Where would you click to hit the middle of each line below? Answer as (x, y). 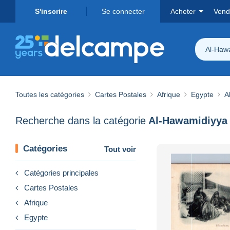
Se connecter (123, 11)
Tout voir (120, 149)
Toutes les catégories (50, 94)
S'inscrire (51, 11)
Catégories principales (61, 172)
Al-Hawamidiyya (188, 121)
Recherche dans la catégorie (81, 121)
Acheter (183, 11)
